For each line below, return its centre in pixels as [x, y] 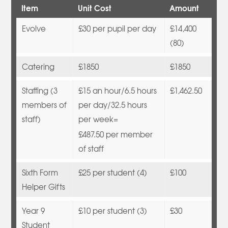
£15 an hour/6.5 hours [118, 90]
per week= [99, 119]
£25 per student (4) [114, 172]
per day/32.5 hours [113, 105]
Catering [39, 66]
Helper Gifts [45, 187]
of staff [92, 148]
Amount [184, 8]
